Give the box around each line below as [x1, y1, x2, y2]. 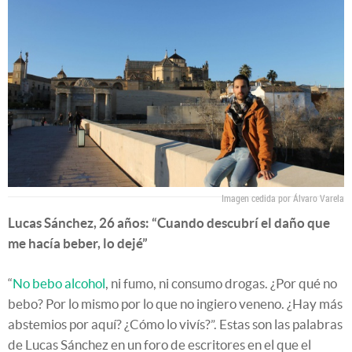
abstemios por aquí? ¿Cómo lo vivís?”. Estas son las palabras [8, 317, 343, 332]
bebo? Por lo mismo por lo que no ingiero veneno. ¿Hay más [8, 296, 343, 312]
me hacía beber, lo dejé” [8, 236, 148, 251]
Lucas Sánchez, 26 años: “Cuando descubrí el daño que [8, 215, 330, 231]
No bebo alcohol [13, 276, 105, 291]
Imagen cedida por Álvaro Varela [222, 192, 344, 205]
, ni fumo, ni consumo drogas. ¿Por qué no [105, 276, 337, 291]
